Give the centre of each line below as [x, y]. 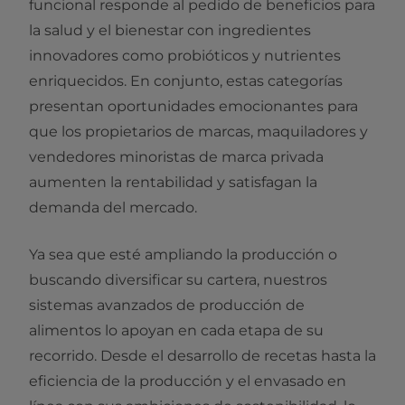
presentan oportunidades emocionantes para [193, 106]
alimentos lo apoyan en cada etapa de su [176, 330]
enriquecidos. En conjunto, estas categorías [186, 80]
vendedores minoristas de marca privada [176, 156]
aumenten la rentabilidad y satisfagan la [173, 182]
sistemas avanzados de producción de [167, 305]
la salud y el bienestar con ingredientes [170, 30]
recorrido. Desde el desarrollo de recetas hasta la [202, 355]
